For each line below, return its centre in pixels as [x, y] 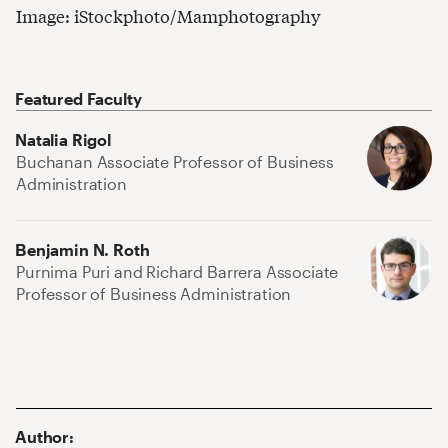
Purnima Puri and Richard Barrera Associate [177, 272]
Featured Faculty [78, 99]
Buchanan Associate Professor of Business [175, 162]
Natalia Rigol [63, 140]
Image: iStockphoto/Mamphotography [168, 16]
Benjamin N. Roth [82, 250]
